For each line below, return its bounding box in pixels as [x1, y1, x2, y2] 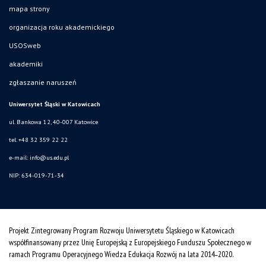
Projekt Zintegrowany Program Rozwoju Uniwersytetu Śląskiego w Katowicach [9, 225, 235, 236]
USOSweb [9, 41, 41, 50]
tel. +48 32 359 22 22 [9, 136, 68, 144]
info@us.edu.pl [30, 154, 69, 162]
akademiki [9, 59, 43, 69]
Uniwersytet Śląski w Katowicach [9, 100, 100, 109]
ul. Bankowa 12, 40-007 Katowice [9, 118, 98, 126]
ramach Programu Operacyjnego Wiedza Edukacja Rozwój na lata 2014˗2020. [9, 249, 233, 260]
